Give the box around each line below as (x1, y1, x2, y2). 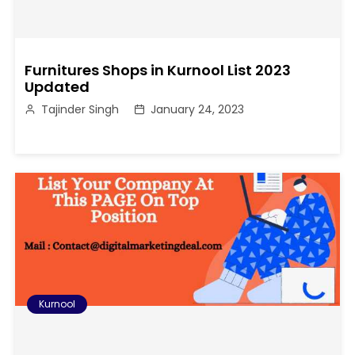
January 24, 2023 (151, 101, 245, 117)
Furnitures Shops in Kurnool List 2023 (25, 59, 292, 80)
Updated (25, 76, 90, 97)
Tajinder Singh (41, 101, 120, 117)
